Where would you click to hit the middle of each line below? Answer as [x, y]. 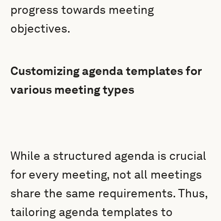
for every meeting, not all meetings [106, 174]
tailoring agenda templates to [92, 212]
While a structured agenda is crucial [109, 156]
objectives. [41, 28]
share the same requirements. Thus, [109, 193]
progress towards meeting [82, 10]
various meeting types [73, 90]
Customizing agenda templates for [106, 71]
